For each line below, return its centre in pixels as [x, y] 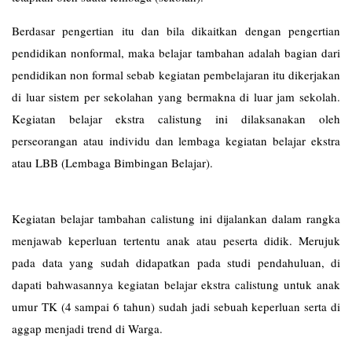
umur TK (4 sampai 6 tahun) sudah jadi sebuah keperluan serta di [176, 306]
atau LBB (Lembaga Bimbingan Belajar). [176, 162]
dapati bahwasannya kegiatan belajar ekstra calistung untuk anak [176, 284]
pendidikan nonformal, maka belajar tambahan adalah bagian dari [176, 52]
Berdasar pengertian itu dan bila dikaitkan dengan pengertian [176, 30]
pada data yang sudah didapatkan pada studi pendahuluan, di [176, 262]
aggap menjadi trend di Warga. [87, 328]
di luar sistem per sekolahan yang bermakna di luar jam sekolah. [176, 96]
